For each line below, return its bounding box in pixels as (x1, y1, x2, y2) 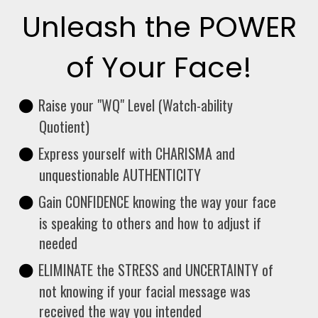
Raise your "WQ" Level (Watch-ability (38, 94, 233, 116)
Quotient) (39, 116, 89, 137)
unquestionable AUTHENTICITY (39, 164, 201, 185)
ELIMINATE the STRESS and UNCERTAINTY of (38, 259, 273, 280)
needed (39, 232, 77, 253)
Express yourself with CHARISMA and (38, 143, 235, 164)
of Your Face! (66, 48, 252, 87)
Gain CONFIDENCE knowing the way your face (38, 191, 276, 212)
